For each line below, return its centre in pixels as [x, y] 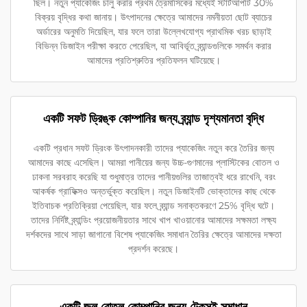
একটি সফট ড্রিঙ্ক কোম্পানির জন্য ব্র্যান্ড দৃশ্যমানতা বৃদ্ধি [153, 119]
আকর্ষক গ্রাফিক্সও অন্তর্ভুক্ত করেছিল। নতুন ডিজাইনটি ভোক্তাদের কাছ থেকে [153, 192]
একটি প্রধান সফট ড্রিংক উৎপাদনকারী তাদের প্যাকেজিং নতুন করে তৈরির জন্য [153, 148]
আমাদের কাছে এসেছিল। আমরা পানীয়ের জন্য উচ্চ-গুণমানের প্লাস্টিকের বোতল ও [153, 163]
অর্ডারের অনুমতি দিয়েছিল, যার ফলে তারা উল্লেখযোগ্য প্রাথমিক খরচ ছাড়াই [153, 32]
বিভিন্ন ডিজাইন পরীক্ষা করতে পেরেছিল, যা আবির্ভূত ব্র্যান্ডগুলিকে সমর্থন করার [153, 46]
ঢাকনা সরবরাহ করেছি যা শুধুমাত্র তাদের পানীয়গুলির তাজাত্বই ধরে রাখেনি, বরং [153, 177]
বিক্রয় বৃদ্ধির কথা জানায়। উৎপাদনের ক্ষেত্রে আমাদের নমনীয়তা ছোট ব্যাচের [153, 17]
